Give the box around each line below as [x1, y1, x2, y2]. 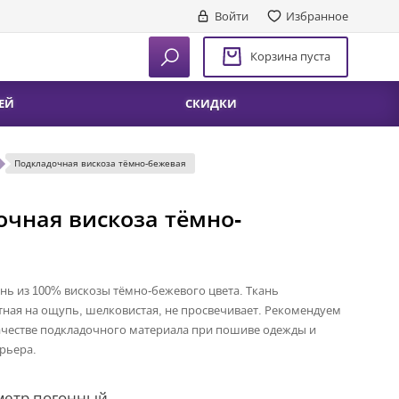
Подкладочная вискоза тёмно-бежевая [14, 157, 186, 169]
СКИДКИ [185, 95, 238, 111]
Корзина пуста [250, 48, 330, 64]
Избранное [286, 8, 348, 24]
